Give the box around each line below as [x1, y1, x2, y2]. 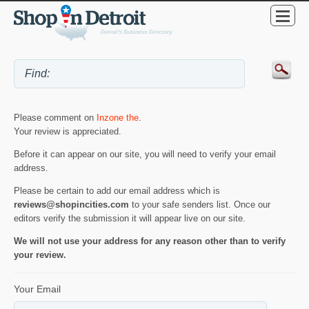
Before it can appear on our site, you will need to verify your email [14, 148, 276, 159]
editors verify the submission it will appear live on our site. [14, 212, 246, 223]
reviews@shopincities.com [14, 199, 129, 210]
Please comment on [14, 112, 97, 123]
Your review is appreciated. [14, 126, 121, 137]
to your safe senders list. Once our [129, 199, 270, 210]
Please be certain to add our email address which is [14, 185, 220, 196]
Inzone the [97, 112, 139, 123]
